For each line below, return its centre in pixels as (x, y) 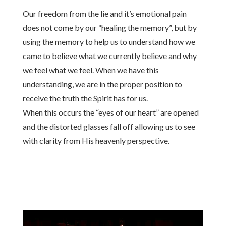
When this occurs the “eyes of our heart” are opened (110, 112)
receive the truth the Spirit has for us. (85, 98)
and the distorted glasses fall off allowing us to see (109, 126)
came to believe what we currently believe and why (109, 56)
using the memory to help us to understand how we (109, 42)
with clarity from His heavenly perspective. (96, 140)
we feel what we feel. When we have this (91, 70)
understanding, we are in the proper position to (102, 84)
